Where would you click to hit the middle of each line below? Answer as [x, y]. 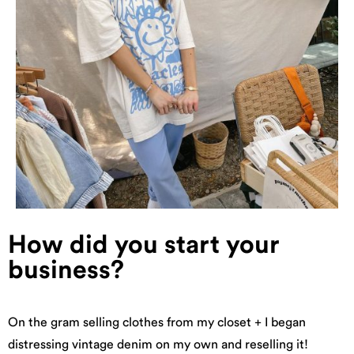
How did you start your [144, 245]
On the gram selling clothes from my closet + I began [157, 322]
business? [66, 270]
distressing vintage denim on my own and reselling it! [158, 345]
